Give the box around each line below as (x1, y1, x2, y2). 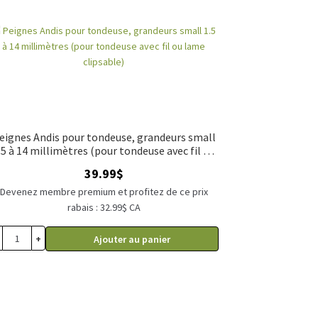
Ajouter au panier (94, 232, 171, 246)
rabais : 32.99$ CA (67, 201, 141, 214)
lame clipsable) (66, 156, 141, 171)
